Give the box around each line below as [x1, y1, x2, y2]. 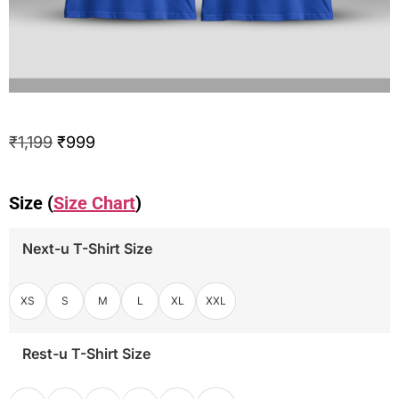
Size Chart [53, 191, 135, 214]
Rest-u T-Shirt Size [22, 344, 151, 362]
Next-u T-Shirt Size [22, 239, 152, 257]
